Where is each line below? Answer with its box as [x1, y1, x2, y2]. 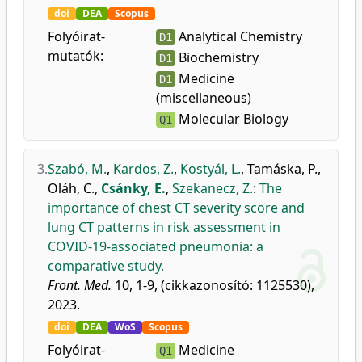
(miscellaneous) [155, 89, 251, 107]
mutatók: [48, 47, 103, 65]
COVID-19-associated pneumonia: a [48, 238, 263, 255]
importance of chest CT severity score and [48, 199, 305, 217]
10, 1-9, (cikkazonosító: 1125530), [112, 276, 314, 294]
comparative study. [48, 257, 164, 275]
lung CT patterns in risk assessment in [48, 218, 280, 236]
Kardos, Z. [113, 160, 174, 178]
